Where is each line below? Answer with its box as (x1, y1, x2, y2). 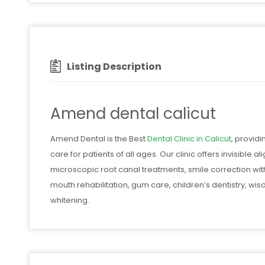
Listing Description (67, 59, 161, 73)
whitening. (50, 194, 89, 206)
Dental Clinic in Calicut (147, 132, 231, 144)
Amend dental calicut (50, 102, 216, 124)
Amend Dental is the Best (50, 132, 147, 144)
